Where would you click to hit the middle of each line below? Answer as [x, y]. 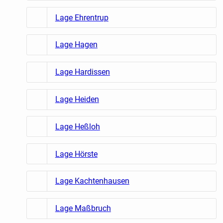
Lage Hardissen [82, 72]
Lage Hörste [76, 154]
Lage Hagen [76, 45]
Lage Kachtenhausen [92, 181]
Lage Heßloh [77, 126]
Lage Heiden [77, 100]
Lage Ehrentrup [82, 17]
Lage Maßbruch [83, 209]
